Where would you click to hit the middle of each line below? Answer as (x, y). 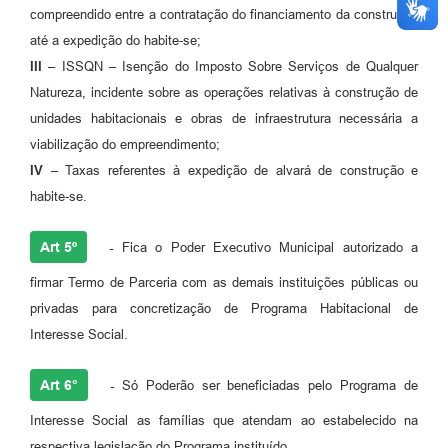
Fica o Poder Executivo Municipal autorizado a (269, 248)
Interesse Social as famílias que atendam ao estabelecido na (224, 421)
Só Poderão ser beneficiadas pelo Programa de (265, 386)
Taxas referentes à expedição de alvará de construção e (237, 171)
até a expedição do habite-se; (115, 41)
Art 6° (59, 385)
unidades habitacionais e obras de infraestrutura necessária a (224, 119)
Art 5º (58, 247)
